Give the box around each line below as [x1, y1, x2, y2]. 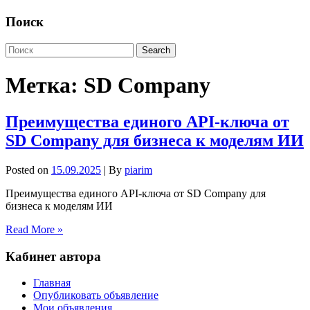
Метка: [6, 72, 84, 98]
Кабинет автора [6, 248, 101, 264]
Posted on [6, 163, 51, 176]
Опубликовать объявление [33, 289, 158, 302]
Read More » [6, 223, 63, 235]
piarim [125, 163, 152, 176]
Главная [33, 277, 71, 289]
